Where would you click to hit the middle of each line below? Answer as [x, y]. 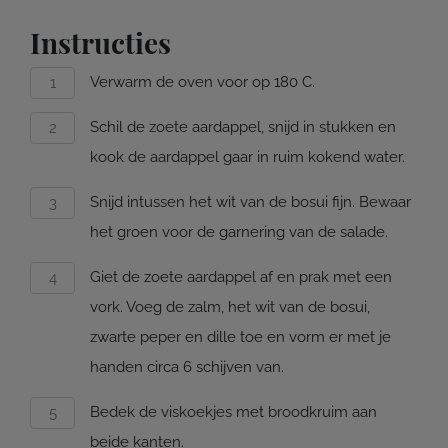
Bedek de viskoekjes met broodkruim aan [233, 412]
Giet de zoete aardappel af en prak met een [241, 277]
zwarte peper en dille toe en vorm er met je [240, 337]
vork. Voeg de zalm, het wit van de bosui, [230, 307]
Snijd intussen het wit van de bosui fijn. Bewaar [250, 202]
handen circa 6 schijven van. [187, 367]
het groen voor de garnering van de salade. [239, 232]
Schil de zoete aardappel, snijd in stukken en [243, 127]
